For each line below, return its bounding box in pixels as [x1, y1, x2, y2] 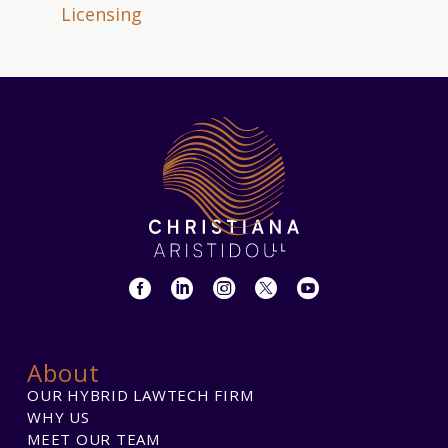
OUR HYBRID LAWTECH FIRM [27, 384, 254, 405]
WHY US [27, 406, 90, 427]
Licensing [61, 2, 142, 27]
